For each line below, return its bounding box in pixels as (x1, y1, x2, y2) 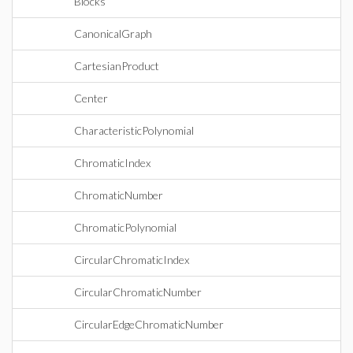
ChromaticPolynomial (74, 221, 176, 234)
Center (74, 91, 108, 105)
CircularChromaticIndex (74, 253, 189, 266)
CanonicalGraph (74, 27, 152, 40)
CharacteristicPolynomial (74, 124, 194, 137)
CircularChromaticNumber (74, 285, 202, 299)
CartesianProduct (74, 59, 159, 72)
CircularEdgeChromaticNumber (74, 318, 224, 331)
